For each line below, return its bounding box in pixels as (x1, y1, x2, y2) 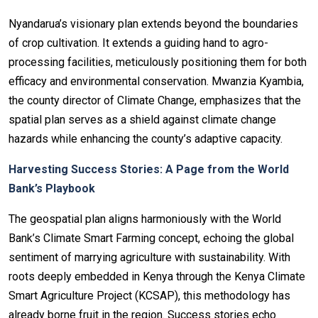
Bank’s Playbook (9, 181, 95, 195)
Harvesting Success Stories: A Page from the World (9, 162, 289, 176)
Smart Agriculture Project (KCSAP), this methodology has (9, 288, 290, 302)
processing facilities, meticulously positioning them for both (9, 55, 307, 69)
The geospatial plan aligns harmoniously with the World (9, 212, 281, 226)
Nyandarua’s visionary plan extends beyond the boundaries (9, 16, 298, 31)
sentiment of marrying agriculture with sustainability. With (9, 250, 290, 264)
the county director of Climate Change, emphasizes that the (9, 93, 301, 107)
